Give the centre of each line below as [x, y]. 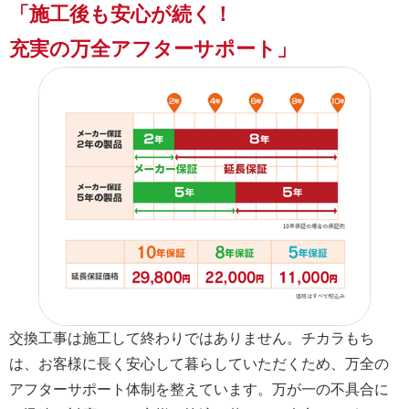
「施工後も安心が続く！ [121, 15]
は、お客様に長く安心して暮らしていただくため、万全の [199, 363]
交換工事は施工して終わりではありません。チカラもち [192, 338]
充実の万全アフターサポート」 [153, 49]
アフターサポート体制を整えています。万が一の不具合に [199, 389]
